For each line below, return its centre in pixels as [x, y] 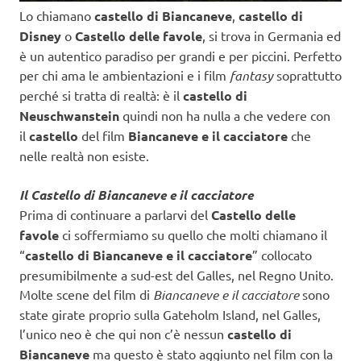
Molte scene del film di [86, 294]
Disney [42, 35]
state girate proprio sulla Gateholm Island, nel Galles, [170, 314]
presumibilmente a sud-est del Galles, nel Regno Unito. [176, 274]
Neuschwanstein [71, 115]
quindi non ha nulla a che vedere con [226, 115]
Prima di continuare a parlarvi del [115, 214]
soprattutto [307, 75]
